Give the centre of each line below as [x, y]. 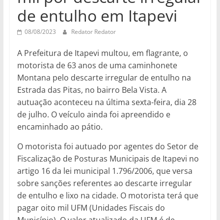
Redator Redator [93, 32]
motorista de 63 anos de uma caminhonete [97, 66]
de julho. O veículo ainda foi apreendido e [94, 115]
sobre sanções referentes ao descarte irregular [104, 183]
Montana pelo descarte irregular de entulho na [104, 78]
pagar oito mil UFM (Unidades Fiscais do [91, 208]
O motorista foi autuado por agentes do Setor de [108, 147]
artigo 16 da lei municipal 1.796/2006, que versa [105, 171]
